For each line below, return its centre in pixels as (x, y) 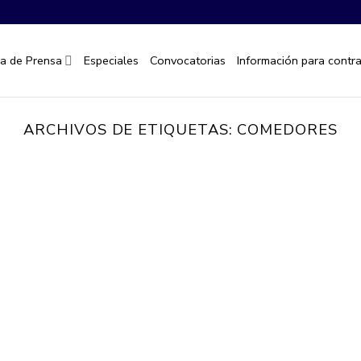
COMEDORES (287, 129)
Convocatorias (188, 60)
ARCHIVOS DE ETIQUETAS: (131, 129)
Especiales (112, 60)
